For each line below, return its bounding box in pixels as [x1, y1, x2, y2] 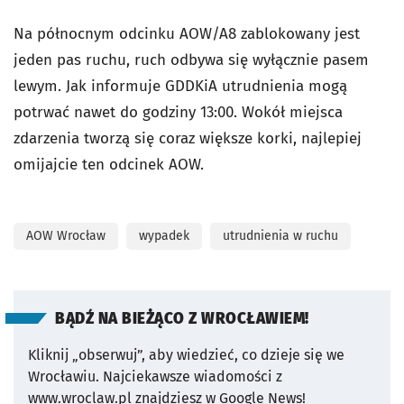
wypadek [139, 228, 189, 243]
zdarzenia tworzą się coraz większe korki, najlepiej [14, 129, 362, 148]
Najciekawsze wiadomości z [103, 368, 282, 385]
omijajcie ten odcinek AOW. [14, 155, 204, 174]
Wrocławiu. [28, 368, 99, 385]
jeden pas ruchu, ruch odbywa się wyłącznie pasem [14, 50, 369, 69]
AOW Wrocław [26, 228, 106, 243]
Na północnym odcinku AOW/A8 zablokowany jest [14, 24, 360, 43]
